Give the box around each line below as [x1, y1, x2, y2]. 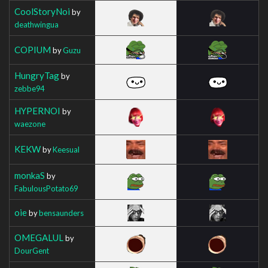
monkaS [14, 169, 45, 181]
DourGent [14, 245, 49, 255]
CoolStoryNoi [14, 5, 70, 17]
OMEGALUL [14, 232, 63, 243]
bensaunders [39, 208, 84, 218]
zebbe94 [14, 83, 44, 93]
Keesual [53, 144, 80, 154]
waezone [14, 118, 45, 129]
